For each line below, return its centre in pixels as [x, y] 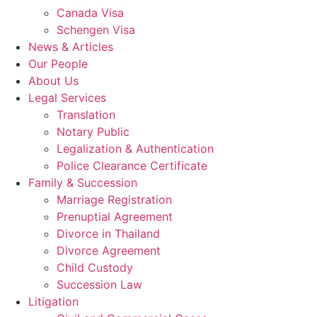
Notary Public [93, 132]
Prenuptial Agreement [115, 217]
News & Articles [71, 47]
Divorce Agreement [109, 250]
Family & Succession [83, 183]
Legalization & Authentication [135, 149]
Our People [58, 64]
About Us [53, 81]
